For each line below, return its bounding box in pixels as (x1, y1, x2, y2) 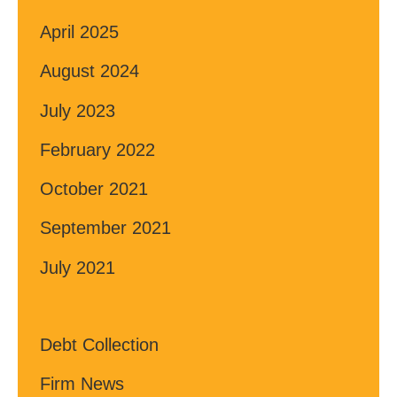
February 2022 (40, 139, 155, 160)
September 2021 (40, 218, 171, 238)
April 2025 (40, 22, 119, 43)
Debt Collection (40, 335, 159, 355)
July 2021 (40, 257, 115, 277)
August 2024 (40, 61, 139, 82)
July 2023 (40, 100, 115, 121)
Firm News (40, 374, 124, 394)
